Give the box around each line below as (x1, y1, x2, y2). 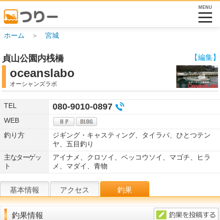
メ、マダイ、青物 (53, 162, 108, 170)
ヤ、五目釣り (53, 139, 94, 148)
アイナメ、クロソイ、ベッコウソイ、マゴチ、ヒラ (53, 153, 211, 161)
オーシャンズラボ (10, 80, 57, 87)
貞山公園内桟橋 (2, 53, 64, 63)
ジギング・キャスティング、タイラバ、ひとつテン (53, 131, 211, 139)
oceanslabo (10, 66, 75, 80)
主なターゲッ (4, 153, 41, 161)
